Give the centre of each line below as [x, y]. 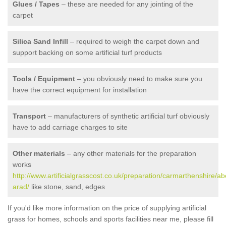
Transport [29, 116]
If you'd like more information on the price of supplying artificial [107, 208]
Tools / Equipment [44, 79]
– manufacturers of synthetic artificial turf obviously [128, 116]
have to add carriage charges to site [70, 127]
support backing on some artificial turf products [87, 52]
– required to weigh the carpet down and [134, 41]
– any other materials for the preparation [131, 153]
